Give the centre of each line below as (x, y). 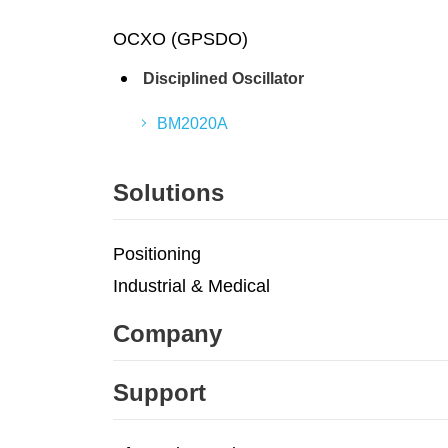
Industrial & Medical (191, 286)
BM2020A (192, 123)
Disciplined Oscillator (223, 78)
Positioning (157, 254)
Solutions (168, 192)
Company (167, 333)
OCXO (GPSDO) (180, 39)
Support (159, 392)
